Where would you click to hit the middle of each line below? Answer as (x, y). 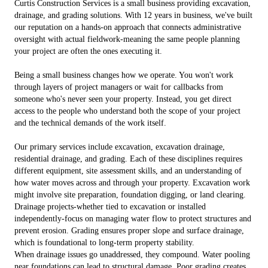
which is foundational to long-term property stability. (104, 243)
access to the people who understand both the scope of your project (127, 111)
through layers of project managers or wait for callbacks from (119, 87)
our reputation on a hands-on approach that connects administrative (128, 27)
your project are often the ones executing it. (88, 51)
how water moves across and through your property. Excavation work (132, 183)
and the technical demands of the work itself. (90, 123)
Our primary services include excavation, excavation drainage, (120, 147)
